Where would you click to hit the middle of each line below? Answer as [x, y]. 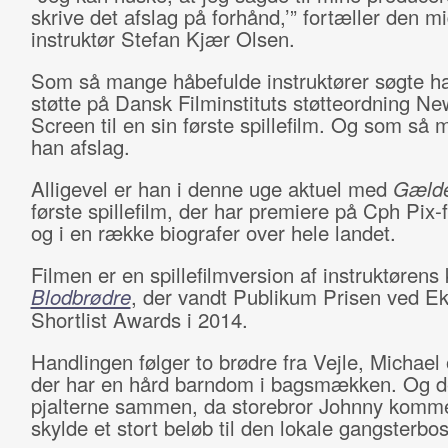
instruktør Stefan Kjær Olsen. [162, 38]
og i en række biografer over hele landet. [213, 232]
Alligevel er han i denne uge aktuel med [211, 188]
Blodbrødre [80, 296]
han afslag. [80, 146]
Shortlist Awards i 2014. [139, 319]
